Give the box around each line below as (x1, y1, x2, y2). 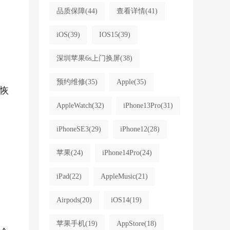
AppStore (116, 220, 144, 227)
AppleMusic (100, 172, 136, 180)
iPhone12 (120, 125, 147, 133)
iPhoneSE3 (56, 125, 89, 133)
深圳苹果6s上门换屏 (56, 54, 120, 62)
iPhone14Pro (102, 149, 140, 157)
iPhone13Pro (123, 102, 161, 109)
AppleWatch (56, 102, 92, 109)
